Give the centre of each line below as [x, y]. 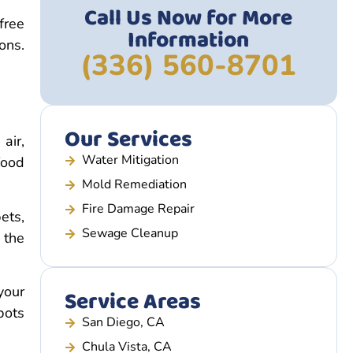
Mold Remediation [135, 184]
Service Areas [132, 302]
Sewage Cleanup [130, 233]
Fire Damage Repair [139, 209]
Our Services [128, 140]
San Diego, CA [124, 322]
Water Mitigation [131, 160]
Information [189, 41]
